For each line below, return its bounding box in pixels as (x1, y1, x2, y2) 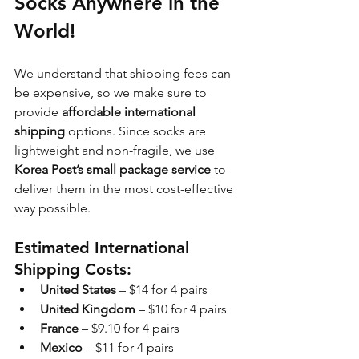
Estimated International (14, 237, 194, 257)
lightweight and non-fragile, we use (14, 142, 218, 158)
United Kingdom (40, 301, 135, 317)
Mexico (40, 339, 83, 355)
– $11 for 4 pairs (83, 339, 174, 355)
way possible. (14, 200, 91, 216)
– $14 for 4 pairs (116, 281, 208, 297)
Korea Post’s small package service (14, 161, 211, 177)
